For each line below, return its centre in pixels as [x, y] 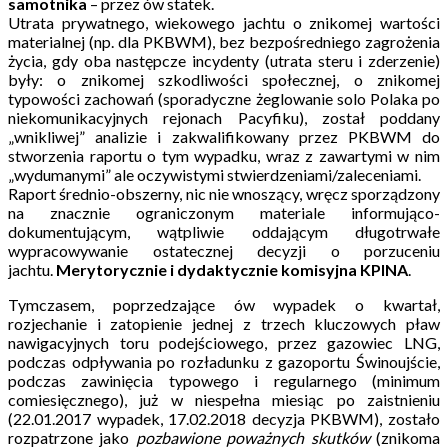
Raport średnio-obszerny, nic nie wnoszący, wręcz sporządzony [224, 193]
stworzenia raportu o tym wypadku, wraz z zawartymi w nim [224, 155]
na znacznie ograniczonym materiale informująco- [224, 212]
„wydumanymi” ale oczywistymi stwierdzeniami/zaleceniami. [216, 174]
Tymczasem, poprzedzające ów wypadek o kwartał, [224, 304]
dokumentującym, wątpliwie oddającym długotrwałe [224, 231]
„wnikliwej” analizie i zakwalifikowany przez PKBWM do [224, 136]
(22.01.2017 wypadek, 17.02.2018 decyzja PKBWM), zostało [224, 418]
